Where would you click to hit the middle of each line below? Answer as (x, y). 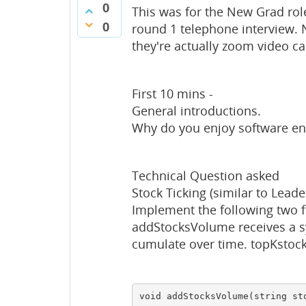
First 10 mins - (172, 93)
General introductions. (196, 110)
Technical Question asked (206, 175)
